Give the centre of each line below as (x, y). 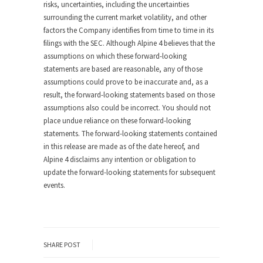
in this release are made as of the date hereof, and (122, 146)
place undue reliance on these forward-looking (117, 121)
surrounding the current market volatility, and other (125, 17)
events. (54, 185)
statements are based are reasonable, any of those (123, 69)
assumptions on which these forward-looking (115, 56)
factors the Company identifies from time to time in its (129, 30)
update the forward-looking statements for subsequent (129, 172)
